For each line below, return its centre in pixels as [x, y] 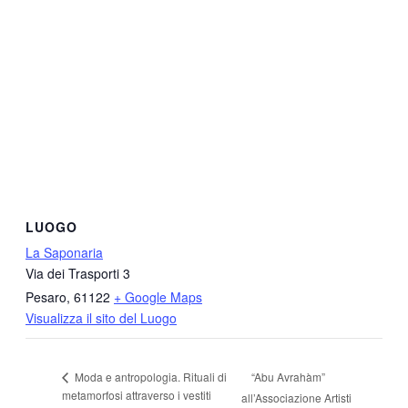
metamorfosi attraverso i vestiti [137, 395]
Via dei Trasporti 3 [78, 274]
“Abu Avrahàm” [288, 376]
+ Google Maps [158, 297]
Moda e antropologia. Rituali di [149, 377]
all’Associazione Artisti [296, 397]
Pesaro [46, 297]
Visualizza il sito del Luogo [101, 318]
